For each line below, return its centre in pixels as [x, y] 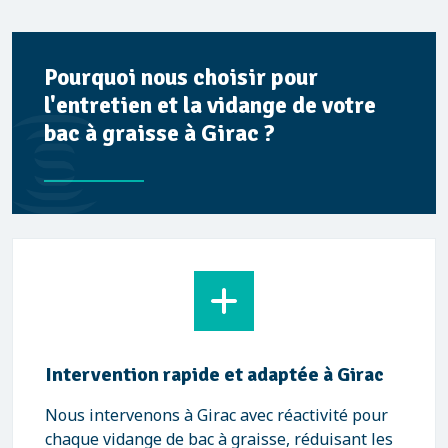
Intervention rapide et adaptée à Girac [214, 374]
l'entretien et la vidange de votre [210, 105]
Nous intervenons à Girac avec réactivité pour [216, 415]
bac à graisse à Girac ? [159, 133]
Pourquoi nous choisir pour [181, 77]
